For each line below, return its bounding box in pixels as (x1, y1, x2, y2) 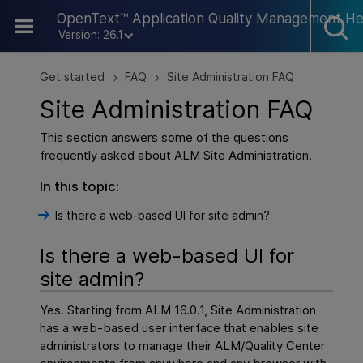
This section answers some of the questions (40, 130, 289, 146)
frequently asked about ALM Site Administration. (40, 147, 313, 164)
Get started (40, 70, 105, 84)
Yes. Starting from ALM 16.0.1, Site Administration (40, 302, 317, 318)
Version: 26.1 (58, 28, 123, 41)
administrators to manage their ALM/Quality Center (40, 338, 326, 354)
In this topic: (40, 178, 120, 195)
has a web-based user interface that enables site (40, 320, 319, 336)
